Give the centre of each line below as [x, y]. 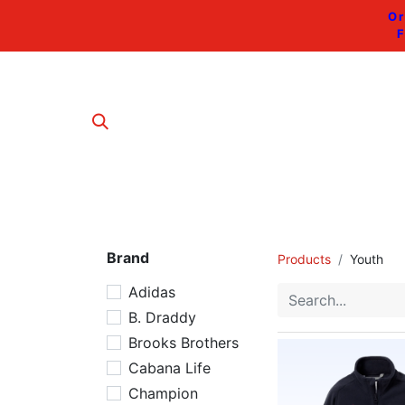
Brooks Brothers [184, 343]
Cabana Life [170, 368]
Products [304, 259]
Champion [163, 393]
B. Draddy [162, 317]
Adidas [152, 292]
